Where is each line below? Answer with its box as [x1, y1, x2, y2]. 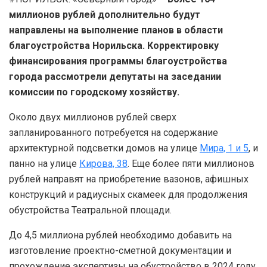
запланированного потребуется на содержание [9, 126, 218, 138]
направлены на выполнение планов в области [9, 24, 223, 36]
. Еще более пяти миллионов [128, 157, 254, 169]
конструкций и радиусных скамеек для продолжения [9, 188, 247, 200]
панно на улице [9, 157, 79, 169]
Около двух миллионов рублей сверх [9, 111, 176, 123]
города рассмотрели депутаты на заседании [9, 70, 221, 82]
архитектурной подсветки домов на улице [9, 142, 200, 154]
